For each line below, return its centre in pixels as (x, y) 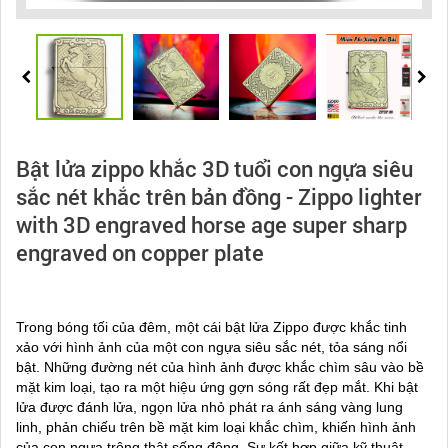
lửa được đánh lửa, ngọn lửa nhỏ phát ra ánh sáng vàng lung (209, 407)
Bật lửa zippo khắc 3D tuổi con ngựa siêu (214, 169)
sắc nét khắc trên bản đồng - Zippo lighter (219, 197)
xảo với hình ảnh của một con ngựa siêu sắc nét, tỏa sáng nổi (211, 347)
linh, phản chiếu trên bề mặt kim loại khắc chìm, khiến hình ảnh (216, 427)
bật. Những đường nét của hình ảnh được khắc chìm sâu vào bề (220, 367)
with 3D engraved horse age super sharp (211, 225)
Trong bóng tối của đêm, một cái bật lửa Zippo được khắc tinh (211, 327)
